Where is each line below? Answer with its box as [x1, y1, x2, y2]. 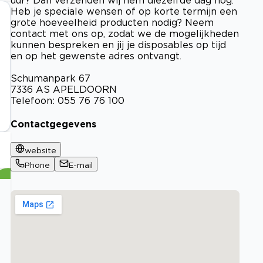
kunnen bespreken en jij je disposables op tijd [11, 39, 226, 50]
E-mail [69, 161, 93, 170]
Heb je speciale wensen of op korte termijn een [11, 5, 237, 16]
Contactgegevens [11, 118, 96, 129]
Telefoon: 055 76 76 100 [11, 95, 124, 106]
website [25, 146, 56, 155]
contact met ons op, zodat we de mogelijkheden [11, 28, 239, 39]
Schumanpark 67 [11, 72, 90, 83]
